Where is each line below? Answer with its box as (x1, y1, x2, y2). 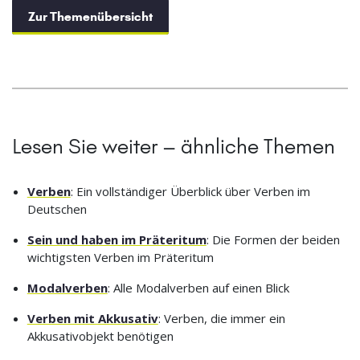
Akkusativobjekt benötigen (27, 327, 174, 344)
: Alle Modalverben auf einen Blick (107, 279, 289, 296)
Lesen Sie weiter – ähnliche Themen (12, 133, 335, 159)
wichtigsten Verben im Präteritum (27, 248, 214, 265)
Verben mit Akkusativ (27, 309, 158, 326)
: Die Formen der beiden (206, 231, 340, 247)
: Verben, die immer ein (157, 309, 285, 326)
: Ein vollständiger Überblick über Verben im (70, 182, 310, 199)
